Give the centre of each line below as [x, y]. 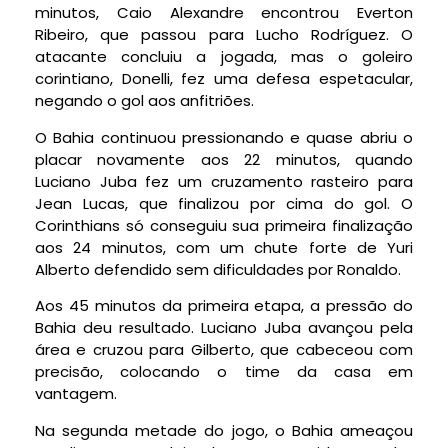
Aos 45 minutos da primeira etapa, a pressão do [224, 306]
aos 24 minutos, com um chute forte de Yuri [224, 247]
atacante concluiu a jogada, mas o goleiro [224, 57]
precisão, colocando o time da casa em [224, 372]
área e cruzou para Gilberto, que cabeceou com [224, 350]
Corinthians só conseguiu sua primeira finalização [224, 225]
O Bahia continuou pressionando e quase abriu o [224, 137]
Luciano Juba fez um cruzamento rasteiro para [224, 181]
